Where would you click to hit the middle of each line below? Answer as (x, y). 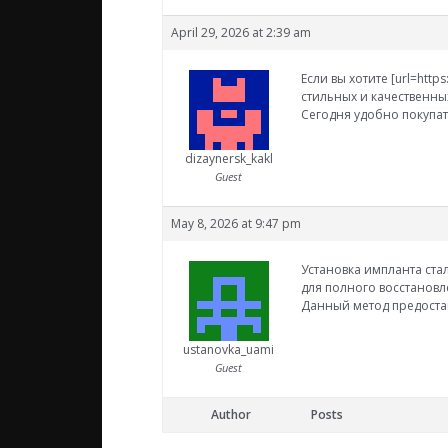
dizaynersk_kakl (228, 159)
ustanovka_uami (228, 350)
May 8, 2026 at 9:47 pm (236, 224)
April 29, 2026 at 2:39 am (241, 33)
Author (231, 415)
